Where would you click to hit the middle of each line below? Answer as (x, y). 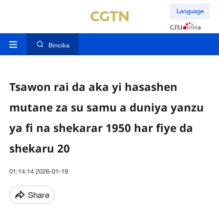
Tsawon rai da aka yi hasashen (93, 87)
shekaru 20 (39, 148)
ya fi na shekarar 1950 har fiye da (101, 128)
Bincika (59, 45)
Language (190, 11)
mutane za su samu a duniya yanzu (106, 107)
